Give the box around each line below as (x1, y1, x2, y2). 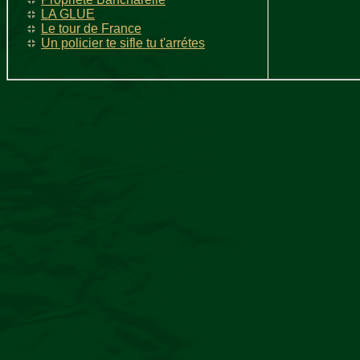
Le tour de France (41, 22, 141, 35)
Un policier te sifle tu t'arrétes (41, 36, 205, 50)
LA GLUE (41, 7, 95, 21)
